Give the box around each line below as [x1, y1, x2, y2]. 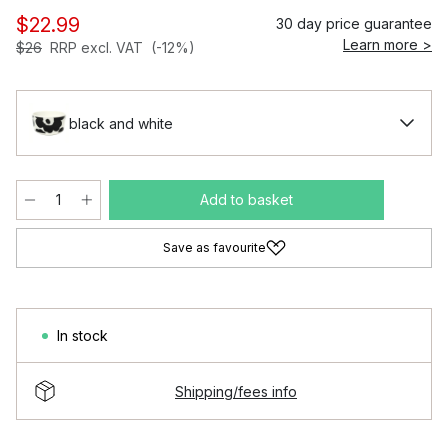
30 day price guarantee [276, 15, 432, 32]
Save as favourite [162, 240, 266, 255]
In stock [57, 327, 108, 344]
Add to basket [200, 191, 293, 208]
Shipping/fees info [175, 382, 297, 400]
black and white [69, 114, 173, 132]
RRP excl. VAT [50, 39, 143, 56]
